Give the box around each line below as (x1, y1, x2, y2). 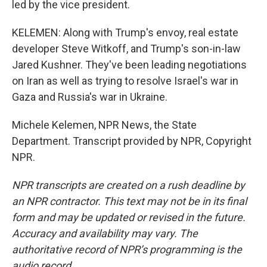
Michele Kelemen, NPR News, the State (12, 119, 197, 131)
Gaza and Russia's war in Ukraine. (12, 91, 167, 103)
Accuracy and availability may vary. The (12, 227, 198, 240)
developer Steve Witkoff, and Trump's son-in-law (12, 42, 241, 55)
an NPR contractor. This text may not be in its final (12, 195, 247, 207)
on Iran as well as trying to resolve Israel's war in (12, 74, 238, 87)
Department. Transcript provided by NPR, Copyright (12, 135, 252, 147)
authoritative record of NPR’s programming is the (12, 243, 242, 256)
